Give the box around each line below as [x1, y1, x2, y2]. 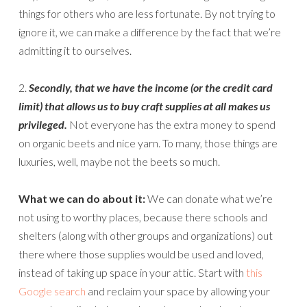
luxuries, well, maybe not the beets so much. [19, 155, 220, 168]
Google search [19, 284, 86, 297]
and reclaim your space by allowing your [86, 284, 270, 297]
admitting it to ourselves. [19, 44, 132, 57]
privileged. [19, 118, 67, 131]
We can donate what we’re [145, 192, 273, 205]
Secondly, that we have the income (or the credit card [29, 81, 273, 94]
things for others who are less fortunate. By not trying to [19, 7, 275, 20]
